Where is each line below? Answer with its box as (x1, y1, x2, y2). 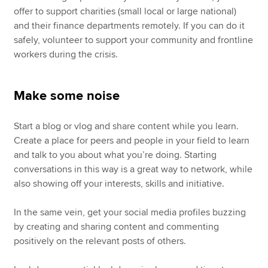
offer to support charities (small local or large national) (14, 5, 237, 18)
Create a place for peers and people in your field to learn (14, 135, 250, 147)
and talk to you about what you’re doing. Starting (14, 149, 217, 162)
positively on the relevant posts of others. (14, 235, 187, 248)
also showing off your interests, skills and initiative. (14, 178, 225, 190)
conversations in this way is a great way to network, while (14, 163, 253, 176)
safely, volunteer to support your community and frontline (14, 34, 254, 47)
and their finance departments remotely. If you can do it (14, 20, 245, 32)
